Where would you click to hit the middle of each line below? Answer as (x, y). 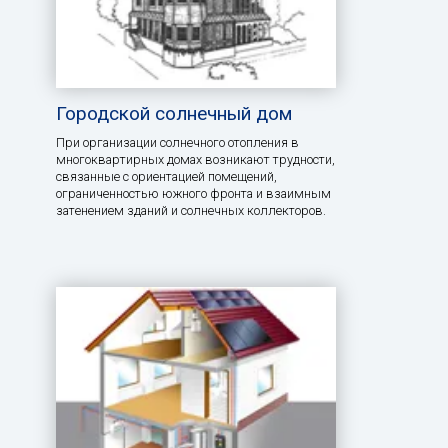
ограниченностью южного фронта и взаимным (193, 193)
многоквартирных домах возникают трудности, (195, 159)
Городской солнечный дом (174, 113)
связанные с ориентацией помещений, (166, 176)
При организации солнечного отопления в (177, 142)
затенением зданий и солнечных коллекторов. (191, 210)
